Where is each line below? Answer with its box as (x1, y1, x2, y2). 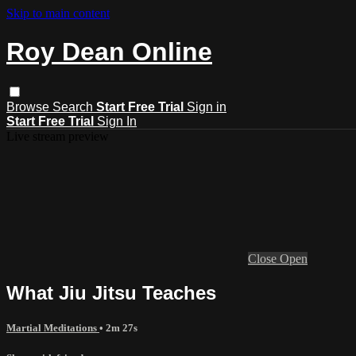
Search (52, 99, 96, 114)
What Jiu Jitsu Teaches (6, 281, 216, 304)
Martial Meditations (6, 321, 99, 334)
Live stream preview (6, 129, 109, 143)
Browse (6, 99, 52, 114)
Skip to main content (6, 6, 110, 20)
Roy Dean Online (6, 37, 212, 67)
